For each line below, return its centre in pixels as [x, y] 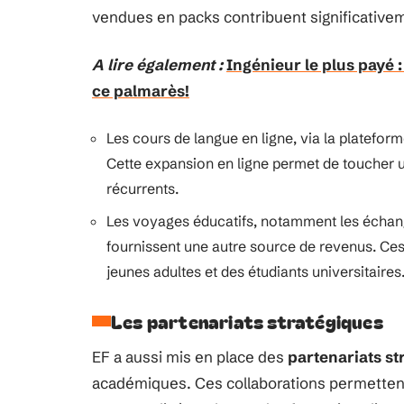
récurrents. [142, 188]
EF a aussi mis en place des [190, 357]
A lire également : [157, 64]
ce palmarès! [141, 91]
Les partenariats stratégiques [247, 321]
